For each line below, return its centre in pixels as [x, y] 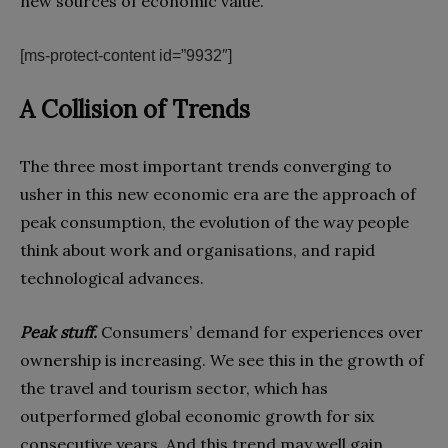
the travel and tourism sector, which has [174, 388]
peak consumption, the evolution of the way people [214, 222]
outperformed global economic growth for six [197, 416]
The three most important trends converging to [206, 166]
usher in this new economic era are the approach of [218, 194]
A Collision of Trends [135, 110]
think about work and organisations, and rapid [197, 250]
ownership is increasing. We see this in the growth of [222, 360]
